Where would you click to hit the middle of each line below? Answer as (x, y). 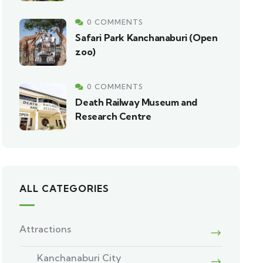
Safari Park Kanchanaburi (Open (146, 38)
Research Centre (113, 116)
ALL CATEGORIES (65, 188)
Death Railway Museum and (136, 102)
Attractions (45, 229)
